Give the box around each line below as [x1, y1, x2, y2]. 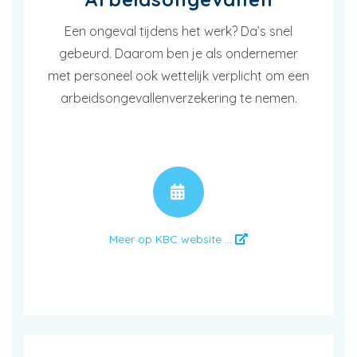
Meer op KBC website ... [109, 231, 235, 246]
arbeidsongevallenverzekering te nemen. [60, 89, 297, 106]
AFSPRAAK [219, 183, 293, 200]
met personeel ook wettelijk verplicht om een [48, 67, 309, 84]
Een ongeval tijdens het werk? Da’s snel [65, 22, 292, 39]
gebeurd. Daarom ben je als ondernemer [59, 45, 298, 61]
